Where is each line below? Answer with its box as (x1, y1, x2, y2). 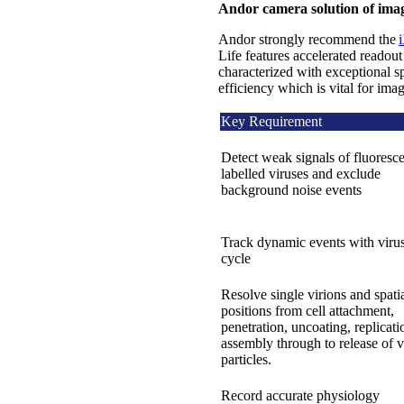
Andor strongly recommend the (218, 31, 399, 47)
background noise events (221, 181, 362, 197)
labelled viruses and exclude (221, 165, 381, 181)
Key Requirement (221, 113, 322, 129)
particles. (221, 351, 271, 367)
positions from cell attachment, (221, 302, 394, 318)
